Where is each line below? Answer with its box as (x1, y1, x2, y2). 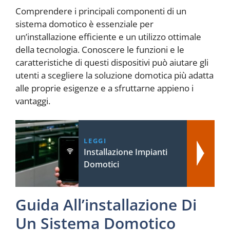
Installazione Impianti (84, 146, 168, 158)
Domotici (84, 159, 120, 170)
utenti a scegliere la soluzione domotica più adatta (15, 69, 214, 81)
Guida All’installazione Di (15, 194, 197, 216)
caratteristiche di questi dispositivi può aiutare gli (15, 56, 208, 68)
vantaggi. (15, 94, 50, 107)
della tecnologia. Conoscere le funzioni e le (15, 43, 184, 55)
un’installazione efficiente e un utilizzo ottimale (15, 30, 201, 43)
